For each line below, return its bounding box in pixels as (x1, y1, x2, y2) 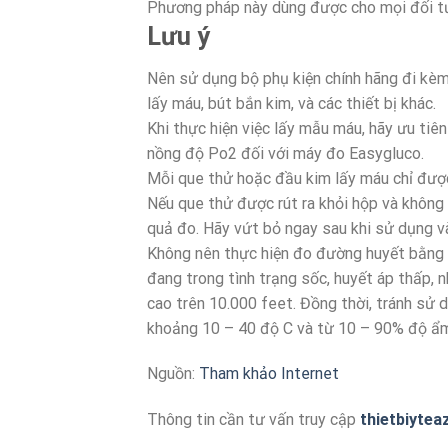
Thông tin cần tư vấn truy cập (147, 410, 360, 430)
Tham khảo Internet (199, 364, 339, 384)
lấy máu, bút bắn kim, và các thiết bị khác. (147, 93, 436, 113)
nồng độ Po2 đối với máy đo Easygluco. (147, 143, 424, 163)
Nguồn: (147, 364, 199, 384)
